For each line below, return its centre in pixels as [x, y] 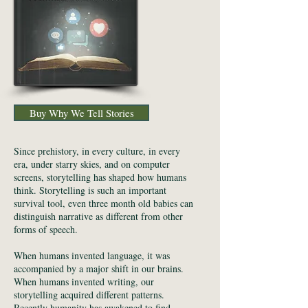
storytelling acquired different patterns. [89, 295]
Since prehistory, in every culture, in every [97, 151]
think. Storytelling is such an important [90, 190]
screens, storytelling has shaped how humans [100, 177]
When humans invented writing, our [84, 282]
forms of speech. [46, 229]
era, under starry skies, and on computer [92, 164]
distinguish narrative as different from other [98, 216]
